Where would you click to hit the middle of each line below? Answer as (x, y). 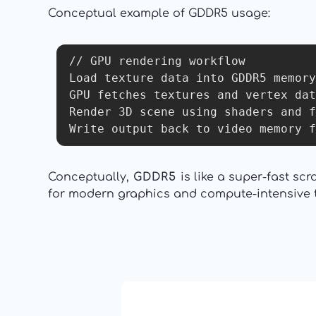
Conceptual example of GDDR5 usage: (159, 13)
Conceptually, (90, 177)
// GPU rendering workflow (157, 61)
